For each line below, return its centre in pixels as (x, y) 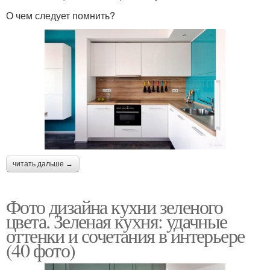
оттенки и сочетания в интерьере (125, 235)
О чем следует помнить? (61, 15)
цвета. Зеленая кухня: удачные (117, 221)
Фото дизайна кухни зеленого (115, 206)
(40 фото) (41, 250)
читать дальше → (43, 164)
